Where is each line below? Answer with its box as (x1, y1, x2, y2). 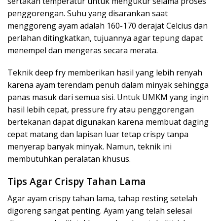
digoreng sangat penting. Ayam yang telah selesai (7, 205, 192, 216)
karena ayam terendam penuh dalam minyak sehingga (7, 79, 209, 91)
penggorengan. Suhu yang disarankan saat (7, 7, 168, 19)
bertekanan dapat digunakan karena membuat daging (7, 116, 209, 128)
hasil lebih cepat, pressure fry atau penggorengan (7, 104, 194, 115)
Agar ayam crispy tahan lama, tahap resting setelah (7, 192, 197, 204)
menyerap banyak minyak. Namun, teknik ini (7, 141, 172, 152)
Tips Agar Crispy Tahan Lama (7, 175, 146, 188)
